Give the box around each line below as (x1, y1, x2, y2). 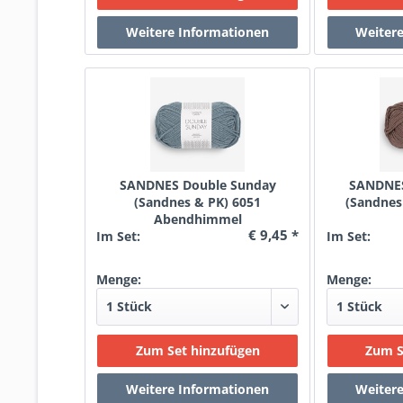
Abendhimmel (153, 210, 242, 228)
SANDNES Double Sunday (119, 176, 276, 193)
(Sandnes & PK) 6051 (134, 193, 262, 210)
